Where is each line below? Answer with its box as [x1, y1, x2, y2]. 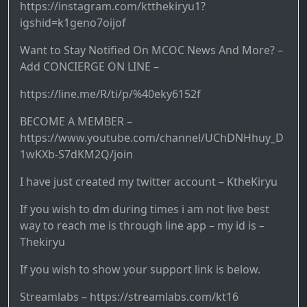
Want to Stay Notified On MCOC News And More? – [20, 42, 283, 58]
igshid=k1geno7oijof [20, 14, 126, 30]
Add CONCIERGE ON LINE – [20, 58, 159, 74]
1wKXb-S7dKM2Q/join [20, 146, 133, 162]
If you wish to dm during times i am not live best [20, 201, 269, 217]
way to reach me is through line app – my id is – [20, 217, 265, 233]
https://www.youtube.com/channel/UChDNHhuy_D [20, 130, 284, 145]
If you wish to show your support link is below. [20, 261, 260, 277]
